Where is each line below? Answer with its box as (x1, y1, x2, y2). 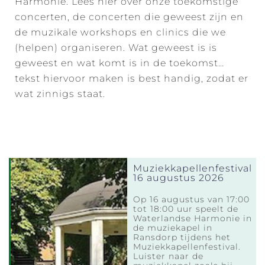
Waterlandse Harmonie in (133, 212, 253, 224)
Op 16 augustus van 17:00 (133, 193, 250, 205)
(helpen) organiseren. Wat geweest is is (15, 41, 217, 53)
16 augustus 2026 (133, 172, 225, 183)
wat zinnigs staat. (15, 88, 105, 99)
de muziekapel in (133, 222, 213, 233)
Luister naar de (133, 250, 204, 261)
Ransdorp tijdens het (133, 231, 231, 243)
